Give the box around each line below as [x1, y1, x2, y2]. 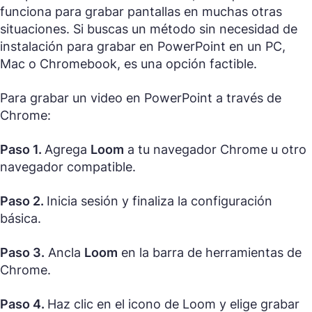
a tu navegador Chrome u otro [124, 142, 306, 157]
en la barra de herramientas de [118, 245, 302, 260]
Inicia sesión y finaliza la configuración [47, 194, 272, 209]
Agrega [45, 142, 91, 157]
